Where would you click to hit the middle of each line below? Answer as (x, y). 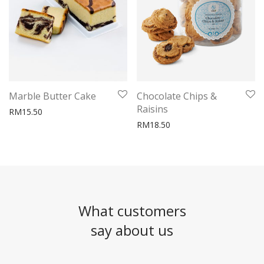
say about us (132, 230)
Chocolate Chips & (177, 96)
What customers (132, 211)
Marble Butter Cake (52, 96)
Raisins (152, 109)
